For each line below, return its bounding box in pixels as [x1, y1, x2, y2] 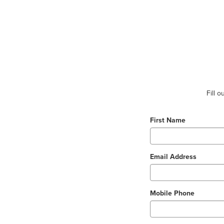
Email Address [149, 151, 196, 161]
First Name [149, 115, 185, 125]
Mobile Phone [149, 188, 194, 198]
